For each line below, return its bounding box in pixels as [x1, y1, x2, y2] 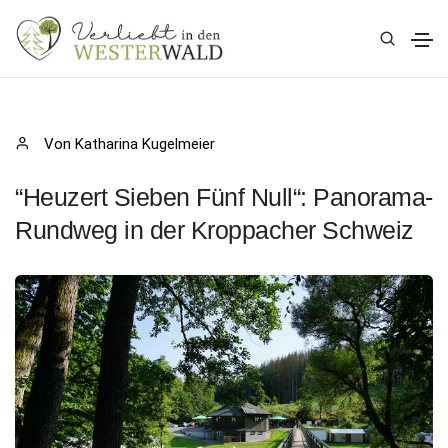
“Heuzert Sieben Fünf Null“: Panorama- [15, 183, 433, 212]
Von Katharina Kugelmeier [40, 135, 215, 154]
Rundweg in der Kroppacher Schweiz [15, 216, 414, 245]
